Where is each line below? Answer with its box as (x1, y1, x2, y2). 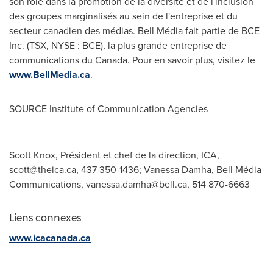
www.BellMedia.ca (9, 67, 90, 82)
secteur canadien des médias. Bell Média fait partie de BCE (9, 23, 260, 38)
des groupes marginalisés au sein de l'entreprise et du (9, 9, 238, 23)
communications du (9, 52, 95, 67)
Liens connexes (9, 211, 81, 224)
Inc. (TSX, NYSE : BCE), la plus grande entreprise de (9, 38, 227, 52)
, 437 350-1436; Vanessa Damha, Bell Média (76, 162, 261, 177)
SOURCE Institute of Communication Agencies (9, 101, 208, 116)
